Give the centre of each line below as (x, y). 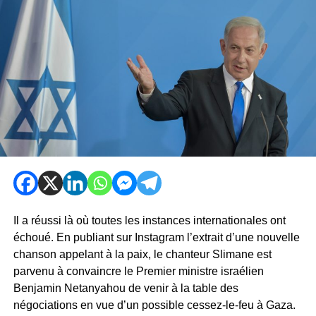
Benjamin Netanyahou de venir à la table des (126, 288)
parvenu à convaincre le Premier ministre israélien (138, 271)
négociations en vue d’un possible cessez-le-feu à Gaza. (154, 305)
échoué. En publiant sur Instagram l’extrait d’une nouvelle (156, 237)
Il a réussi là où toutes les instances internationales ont (149, 220)
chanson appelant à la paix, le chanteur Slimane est (142, 254)
